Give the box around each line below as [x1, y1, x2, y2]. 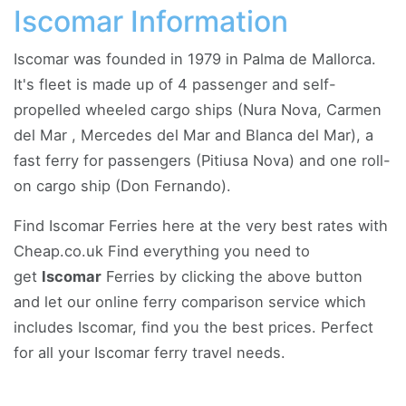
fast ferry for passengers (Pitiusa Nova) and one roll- [14, 151, 391, 169]
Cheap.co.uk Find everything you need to [14, 242, 310, 260]
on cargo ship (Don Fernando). [14, 177, 231, 195]
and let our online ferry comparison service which [14, 293, 366, 311]
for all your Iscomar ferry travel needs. [14, 343, 285, 362]
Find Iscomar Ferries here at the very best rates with [14, 217, 388, 235]
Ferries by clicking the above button [101, 267, 362, 285]
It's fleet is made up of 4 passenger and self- [14, 75, 336, 93]
